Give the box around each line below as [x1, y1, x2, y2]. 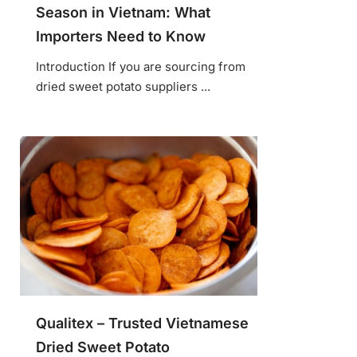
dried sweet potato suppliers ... [36, 79, 210, 95]
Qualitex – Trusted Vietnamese [36, 315, 249, 332]
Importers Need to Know [36, 28, 206, 45]
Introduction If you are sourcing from [36, 59, 245, 75]
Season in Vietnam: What [36, 4, 210, 22]
